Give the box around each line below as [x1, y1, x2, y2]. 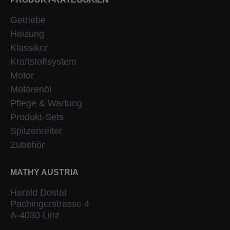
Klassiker [10, 43, 48, 53]
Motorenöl [10, 84, 51, 94]
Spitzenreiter [10, 126, 62, 136]
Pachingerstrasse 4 [10, 199, 89, 209]
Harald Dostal [10, 187, 66, 198]
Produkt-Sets [10, 112, 64, 122]
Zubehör [10, 140, 45, 150]
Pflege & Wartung [10, 98, 82, 108]
